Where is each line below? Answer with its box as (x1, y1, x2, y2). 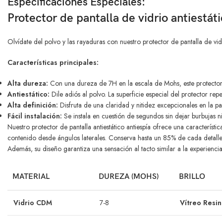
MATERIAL (12, 172, 50, 182)
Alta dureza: (7, 78, 48, 89)
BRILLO (179, 172, 205, 182)
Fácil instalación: (7, 111, 62, 121)
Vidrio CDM (13, 198, 52, 208)
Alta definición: (7, 100, 58, 111)
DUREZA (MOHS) (99, 172, 159, 182)
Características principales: (7, 57, 99, 68)
